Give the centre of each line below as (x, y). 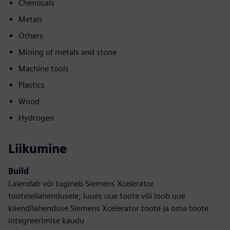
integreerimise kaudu (46, 221)
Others (31, 36)
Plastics (32, 85)
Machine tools (44, 69)
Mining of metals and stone (68, 52)
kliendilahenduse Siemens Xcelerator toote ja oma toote (108, 208)
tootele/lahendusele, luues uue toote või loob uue (97, 196)
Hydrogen (36, 118)
